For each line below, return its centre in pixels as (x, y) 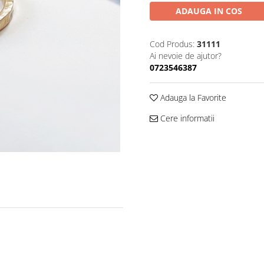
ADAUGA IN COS (209, 11)
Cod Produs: (172, 44)
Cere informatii (186, 118)
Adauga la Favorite (192, 97)
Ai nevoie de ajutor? (186, 55)
